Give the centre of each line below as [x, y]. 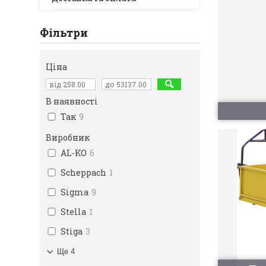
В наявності [72, 101]
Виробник [68, 137]
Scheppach [83, 172]
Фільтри [64, 33]
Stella [73, 212]
